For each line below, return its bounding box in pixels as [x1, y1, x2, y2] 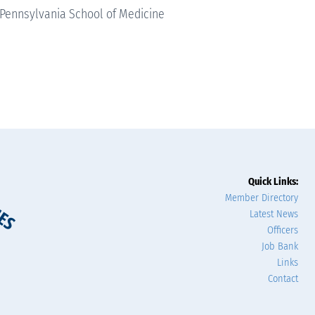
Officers [267, 224, 298, 237]
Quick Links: [248, 176, 298, 188]
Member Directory [225, 192, 298, 205]
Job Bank [262, 240, 298, 253]
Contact [268, 273, 298, 285]
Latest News [250, 208, 298, 221]
